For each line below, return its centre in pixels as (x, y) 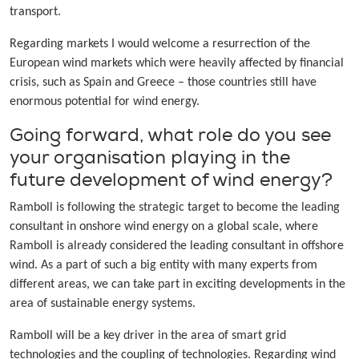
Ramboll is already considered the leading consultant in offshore (177, 246)
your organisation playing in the (150, 158)
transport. (35, 12)
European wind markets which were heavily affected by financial (177, 64)
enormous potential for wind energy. (105, 102)
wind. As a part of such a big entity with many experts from (163, 266)
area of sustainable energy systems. (103, 304)
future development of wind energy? (171, 180)
